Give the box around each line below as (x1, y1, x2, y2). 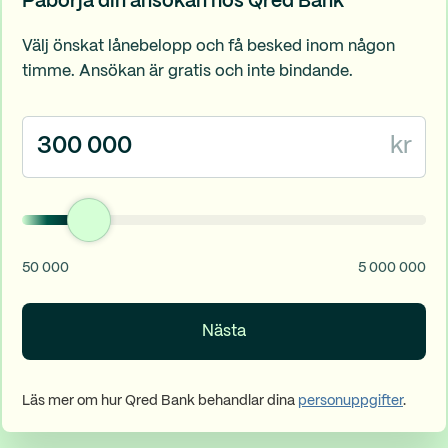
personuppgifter (298, 394, 403, 408)
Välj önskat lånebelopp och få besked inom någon (22, 39, 395, 54)
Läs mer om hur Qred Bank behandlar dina (22, 394, 298, 408)
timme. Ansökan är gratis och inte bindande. (22, 64, 353, 79)
